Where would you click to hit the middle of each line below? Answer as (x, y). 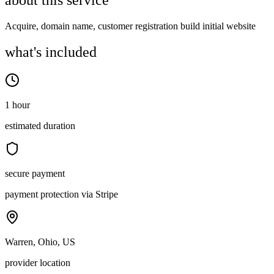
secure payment (35, 174)
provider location (38, 263)
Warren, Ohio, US (40, 242)
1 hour (17, 105)
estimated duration (40, 126)
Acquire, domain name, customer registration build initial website (130, 26)
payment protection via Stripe (61, 194)
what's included (51, 52)
